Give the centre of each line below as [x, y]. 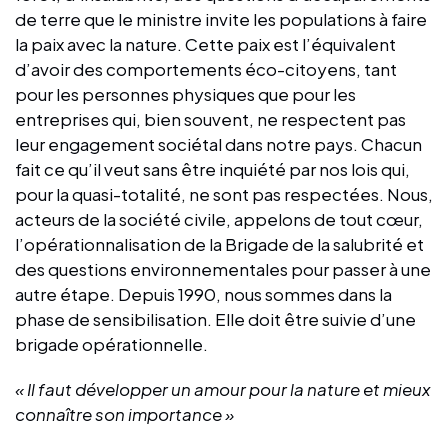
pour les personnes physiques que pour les [185, 93]
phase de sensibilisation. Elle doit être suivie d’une [215, 318]
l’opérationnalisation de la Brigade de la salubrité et [219, 243]
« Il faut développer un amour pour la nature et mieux [222, 388]
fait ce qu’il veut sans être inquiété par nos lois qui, [212, 168]
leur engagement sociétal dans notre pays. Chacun [218, 143]
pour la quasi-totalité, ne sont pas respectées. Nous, [224, 193]
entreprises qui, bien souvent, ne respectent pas [210, 118]
